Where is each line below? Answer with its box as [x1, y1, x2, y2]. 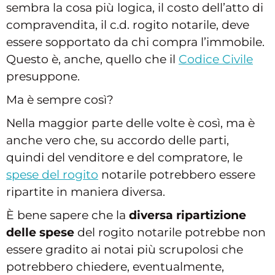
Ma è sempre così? [6, 92, 114, 107]
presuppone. [6, 69, 80, 83]
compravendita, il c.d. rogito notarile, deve [6, 17, 249, 32]
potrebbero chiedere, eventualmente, [6, 259, 224, 274]
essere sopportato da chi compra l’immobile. [6, 34, 265, 49]
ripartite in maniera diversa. [6, 184, 165, 199]
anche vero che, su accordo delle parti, [6, 133, 229, 147]
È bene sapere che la [6, 207, 129, 222]
